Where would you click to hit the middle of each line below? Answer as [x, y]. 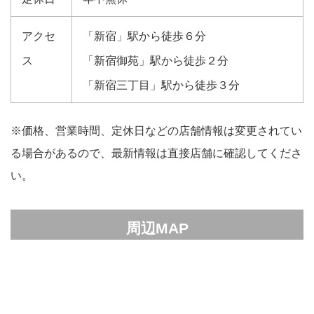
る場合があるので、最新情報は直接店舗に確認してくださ [156, 153]
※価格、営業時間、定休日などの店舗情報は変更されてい [156, 131]
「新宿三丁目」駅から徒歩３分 [161, 86]
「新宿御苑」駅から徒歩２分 [156, 61]
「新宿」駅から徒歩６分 [144, 36]
